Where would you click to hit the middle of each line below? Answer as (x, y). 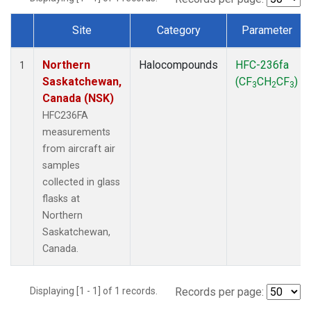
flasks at (61, 199)
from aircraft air (79, 149)
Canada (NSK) (78, 98)
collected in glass (81, 182)
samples (61, 165)
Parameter (267, 30)
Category (178, 30)
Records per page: (219, 292)
